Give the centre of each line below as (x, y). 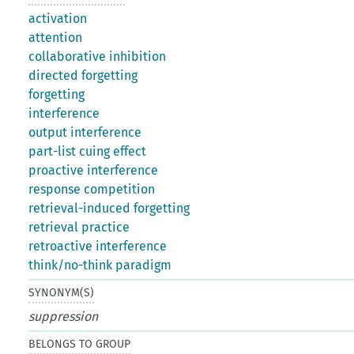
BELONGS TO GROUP (80, 344)
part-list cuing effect (88, 151)
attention (56, 37)
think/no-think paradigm (100, 265)
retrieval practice (79, 227)
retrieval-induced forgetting (109, 208)
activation (58, 18)
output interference (85, 132)
